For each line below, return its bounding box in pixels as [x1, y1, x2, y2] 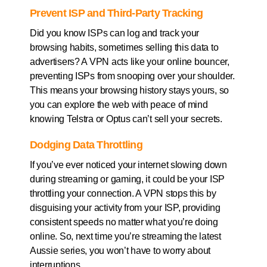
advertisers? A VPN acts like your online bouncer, [30, 56, 229, 67]
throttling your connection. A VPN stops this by [30, 188, 216, 198]
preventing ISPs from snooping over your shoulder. [30, 70, 235, 81]
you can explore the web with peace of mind [30, 99, 208, 110]
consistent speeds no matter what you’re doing [30, 216, 218, 227]
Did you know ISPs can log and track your [30, 27, 200, 38]
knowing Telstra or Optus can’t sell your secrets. [30, 113, 222, 124]
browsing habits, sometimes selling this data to [30, 42, 219, 52]
